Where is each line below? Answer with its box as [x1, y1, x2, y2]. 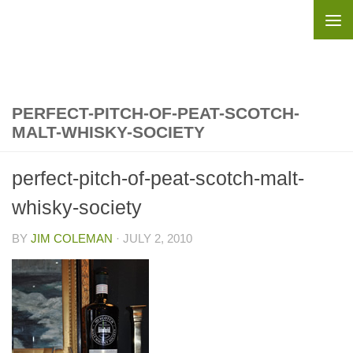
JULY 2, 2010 [123, 232, 192, 245]
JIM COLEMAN [31, 232, 113, 245]
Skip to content [21, 15, 112, 28]
